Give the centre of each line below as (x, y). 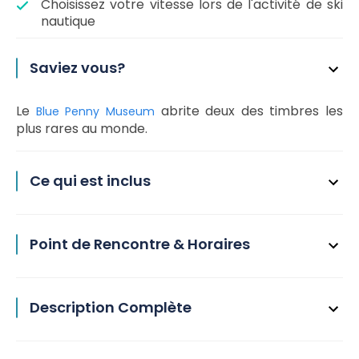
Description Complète (111, 307)
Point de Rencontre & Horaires (140, 244)
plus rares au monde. (82, 129)
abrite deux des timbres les (252, 111)
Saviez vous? (77, 68)
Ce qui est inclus (90, 181)
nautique (68, 21)
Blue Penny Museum (98, 111)
